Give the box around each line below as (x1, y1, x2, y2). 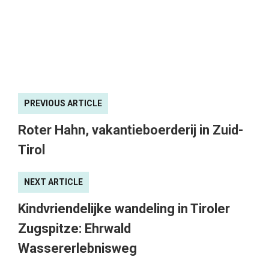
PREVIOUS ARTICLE (24, 98, 102, 109)
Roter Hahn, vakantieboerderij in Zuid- (18, 122, 243, 138)
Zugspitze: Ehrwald (18, 221, 131, 237)
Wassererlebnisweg (18, 241, 137, 256)
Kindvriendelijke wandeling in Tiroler (18, 201, 230, 217)
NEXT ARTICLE (24, 177, 83, 187)
